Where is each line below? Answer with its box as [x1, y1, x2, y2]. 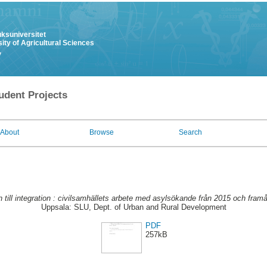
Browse [89, 128, 114, 136]
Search [179, 128, 202, 136]
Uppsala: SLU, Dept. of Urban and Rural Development [41, 203, 226, 212]
